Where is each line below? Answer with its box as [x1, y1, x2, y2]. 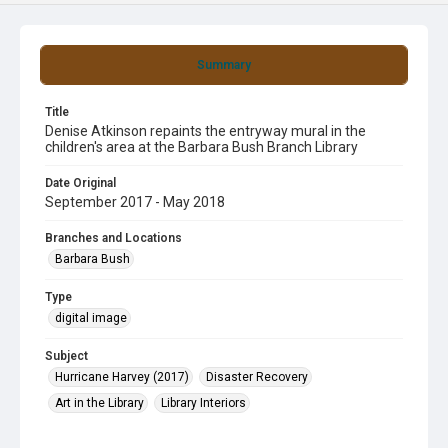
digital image [55, 311, 127, 325]
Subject [45, 349, 88, 363]
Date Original [45, 176, 116, 190]
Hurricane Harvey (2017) [55, 370, 189, 384]
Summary [197, 58, 251, 72]
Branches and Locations [45, 231, 182, 245]
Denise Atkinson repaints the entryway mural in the [45, 123, 366, 139]
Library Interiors [161, 396, 246, 410]
